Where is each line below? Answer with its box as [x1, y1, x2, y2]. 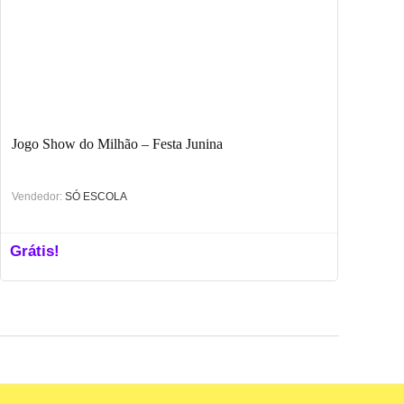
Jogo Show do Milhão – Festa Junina [12, 135, 224, 151]
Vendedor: [12, 189, 63, 203]
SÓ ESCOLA [65, 189, 128, 203]
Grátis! [10, 242, 60, 260]
